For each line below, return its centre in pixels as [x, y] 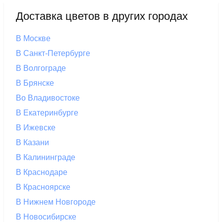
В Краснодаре [42, 172]
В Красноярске [43, 187]
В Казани [32, 142]
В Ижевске [36, 127]
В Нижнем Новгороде [56, 202]
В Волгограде [41, 68]
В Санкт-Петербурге [53, 53]
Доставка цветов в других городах [102, 16]
